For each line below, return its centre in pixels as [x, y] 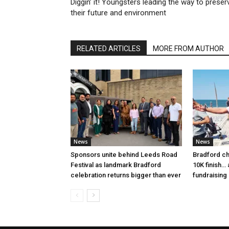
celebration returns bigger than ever [126, 175]
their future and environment [118, 13]
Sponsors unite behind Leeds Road [124, 155]
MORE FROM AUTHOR [188, 49]
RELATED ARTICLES [109, 49]
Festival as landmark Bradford [116, 165]
